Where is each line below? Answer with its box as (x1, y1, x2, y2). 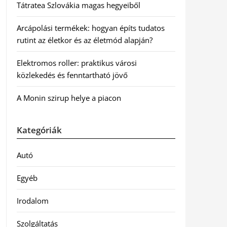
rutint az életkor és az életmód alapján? (16, 35, 153, 45)
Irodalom (16, 196, 49, 206)
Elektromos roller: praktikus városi (16, 58, 137, 68)
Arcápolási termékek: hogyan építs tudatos (16, 23, 165, 33)
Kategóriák (16, 124, 62, 136)
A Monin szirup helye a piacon (16, 93, 121, 103)
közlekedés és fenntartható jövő (16, 70, 128, 80)
